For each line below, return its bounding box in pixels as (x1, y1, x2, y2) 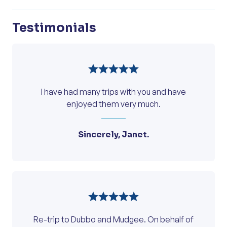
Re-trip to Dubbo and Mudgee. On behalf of (33, 214, 194, 224)
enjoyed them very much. (66, 98, 161, 109)
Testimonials (12, 20, 96, 35)
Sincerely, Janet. (78, 129, 149, 140)
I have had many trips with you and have (41, 86, 186, 97)
